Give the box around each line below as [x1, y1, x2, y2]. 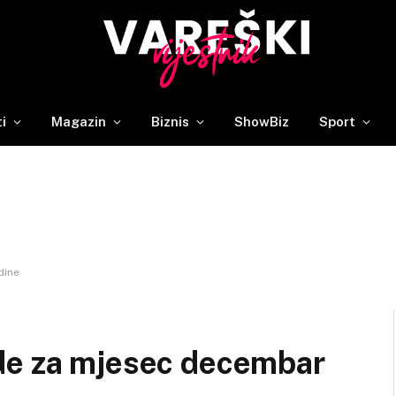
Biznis [151, 113, 189, 129]
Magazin [51, 113, 106, 129]
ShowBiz [234, 113, 289, 129]
